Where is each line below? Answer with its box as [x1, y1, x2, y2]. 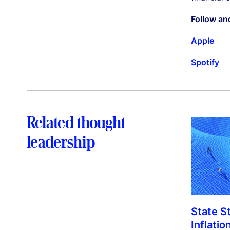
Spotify [191, 57, 219, 68]
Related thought [27, 111, 125, 133]
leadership [27, 131, 95, 153]
